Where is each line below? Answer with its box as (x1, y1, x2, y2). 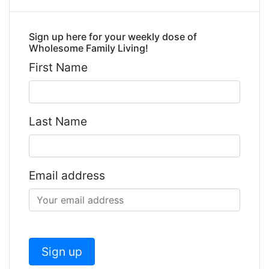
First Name (29, 59, 88, 74)
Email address (29, 168, 105, 183)
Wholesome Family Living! (29, 41, 148, 54)
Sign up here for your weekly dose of (29, 30, 197, 43)
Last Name (29, 113, 87, 128)
